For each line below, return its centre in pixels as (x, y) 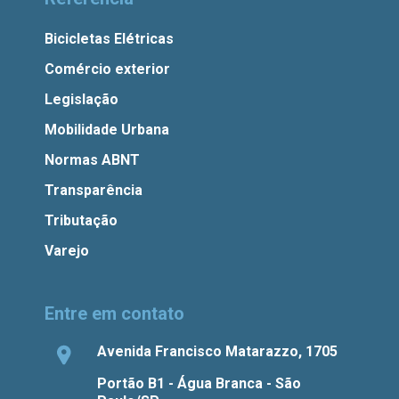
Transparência (94, 190)
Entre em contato (115, 313)
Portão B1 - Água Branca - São (199, 383)
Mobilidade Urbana (107, 129)
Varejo (67, 250)
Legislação (82, 99)
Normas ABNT (93, 159)
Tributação (81, 220)
